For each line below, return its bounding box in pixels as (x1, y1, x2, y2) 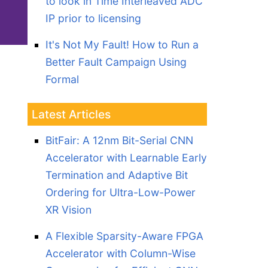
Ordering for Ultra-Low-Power (45, 186, 196, 199)
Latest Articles (32, 107, 111, 121)
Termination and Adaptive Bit (45, 169, 188, 181)
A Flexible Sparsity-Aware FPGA (45, 230, 203, 242)
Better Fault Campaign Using (45, 56, 187, 68)
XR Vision (45, 203, 92, 216)
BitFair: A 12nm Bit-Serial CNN (45, 134, 193, 147)
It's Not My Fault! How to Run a (45, 38, 199, 51)
